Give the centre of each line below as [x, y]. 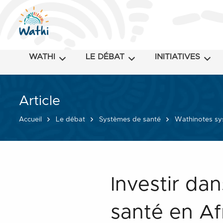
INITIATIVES [178, 57]
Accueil [30, 119]
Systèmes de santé [130, 119]
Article [39, 101]
